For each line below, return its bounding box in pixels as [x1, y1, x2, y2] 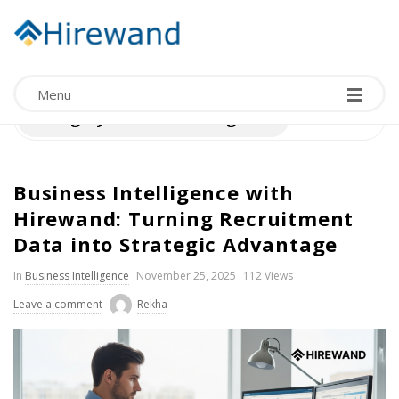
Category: [35, 108, 113, 128]
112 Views [243, 268, 293, 283]
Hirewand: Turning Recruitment [13, 205, 354, 232]
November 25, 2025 [136, 268, 236, 283]
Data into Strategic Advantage [13, 231, 338, 257]
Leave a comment [13, 297, 102, 312]
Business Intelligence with [13, 179, 294, 206]
